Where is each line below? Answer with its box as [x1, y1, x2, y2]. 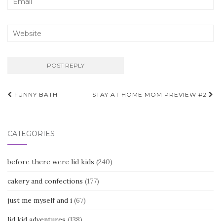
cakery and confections [7, 177, 83, 185]
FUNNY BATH [12, 91, 58, 98]
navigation [7, 102, 81, 119]
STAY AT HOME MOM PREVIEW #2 [92, 91, 209, 98]
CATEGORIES [7, 129, 55, 138]
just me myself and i [7, 196, 72, 205]
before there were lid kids [7, 157, 94, 166]
